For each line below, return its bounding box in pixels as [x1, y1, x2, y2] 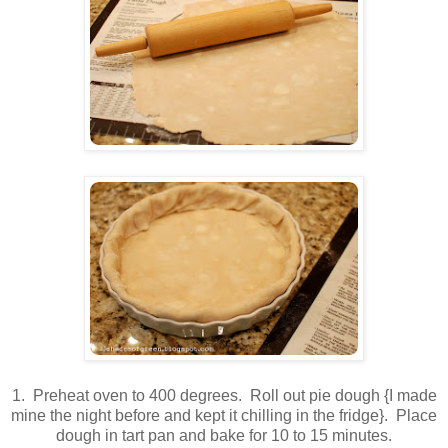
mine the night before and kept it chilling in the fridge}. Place [11, 407, 437, 425]
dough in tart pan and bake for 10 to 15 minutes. [56, 427, 392, 445]
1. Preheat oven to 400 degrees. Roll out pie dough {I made [11, 387, 437, 405]
